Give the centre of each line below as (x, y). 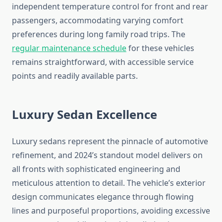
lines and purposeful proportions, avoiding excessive (111, 211)
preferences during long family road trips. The (99, 34)
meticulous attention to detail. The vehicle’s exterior (109, 183)
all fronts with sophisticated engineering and (96, 169)
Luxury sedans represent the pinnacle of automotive (110, 141)
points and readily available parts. (75, 76)
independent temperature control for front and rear (110, 7)
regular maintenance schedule (69, 48)
